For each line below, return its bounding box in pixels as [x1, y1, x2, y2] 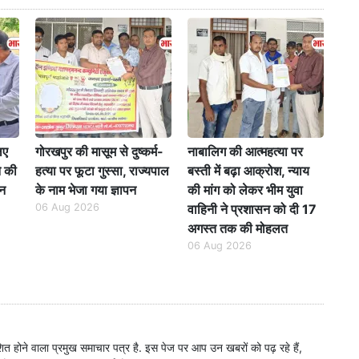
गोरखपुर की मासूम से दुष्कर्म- [35, 143, 163, 160]
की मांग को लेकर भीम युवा [188, 182, 303, 199]
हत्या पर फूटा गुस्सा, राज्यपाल [35, 163, 169, 179]
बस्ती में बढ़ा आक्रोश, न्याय [188, 163, 309, 179]
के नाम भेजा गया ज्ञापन [35, 182, 136, 199]
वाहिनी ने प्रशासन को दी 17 [188, 201, 317, 218]
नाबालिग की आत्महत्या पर [188, 143, 303, 160]
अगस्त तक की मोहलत [188, 220, 288, 237]
